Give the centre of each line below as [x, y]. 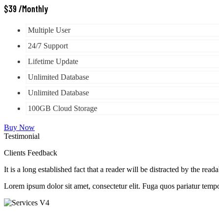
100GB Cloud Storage [63, 108]
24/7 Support [48, 45]
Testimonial [22, 136]
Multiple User [49, 30]
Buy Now [19, 127]
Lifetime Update [53, 61]
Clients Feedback [31, 153]
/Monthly [33, 9]
